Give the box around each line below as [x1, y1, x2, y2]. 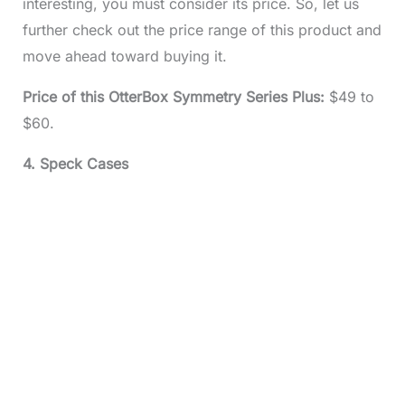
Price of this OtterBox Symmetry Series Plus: [22, 88, 329, 107]
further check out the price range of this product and [22, 21, 381, 40]
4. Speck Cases [22, 155, 128, 174]
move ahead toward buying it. [22, 47, 227, 66]
